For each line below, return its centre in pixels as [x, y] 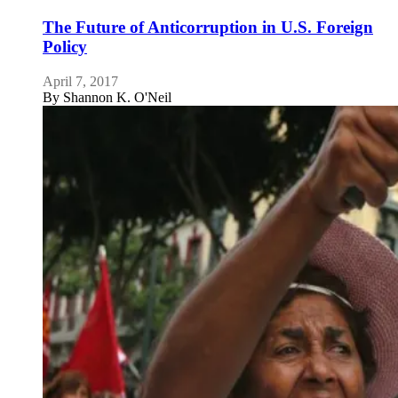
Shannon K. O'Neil [117, 97]
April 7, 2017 [80, 81]
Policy [65, 47]
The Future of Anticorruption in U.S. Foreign [208, 28]
